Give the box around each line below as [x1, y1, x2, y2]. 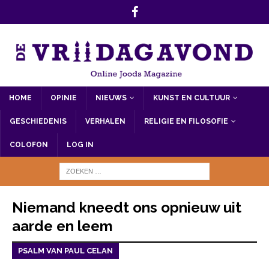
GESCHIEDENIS [10, 116, 67, 125]
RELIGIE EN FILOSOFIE [144, 116, 228, 125]
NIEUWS [95, 93, 127, 102]
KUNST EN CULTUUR [153, 93, 230, 102]
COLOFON [10, 140, 48, 149]
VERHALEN [85, 116, 125, 125]
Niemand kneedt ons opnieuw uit [12, 198, 241, 216]
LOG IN [67, 140, 94, 149]
